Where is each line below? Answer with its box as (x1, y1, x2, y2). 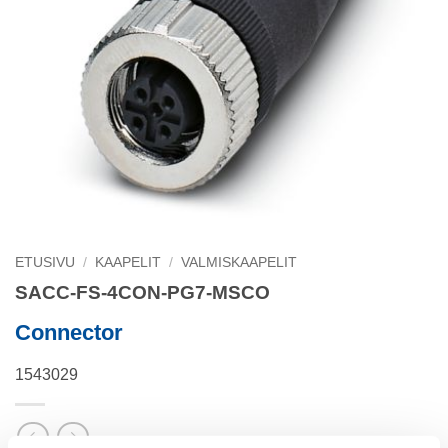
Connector (15, 319, 123, 345)
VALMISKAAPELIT (181, 255, 298, 270)
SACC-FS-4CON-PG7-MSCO (15, 281, 270, 303)
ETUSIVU (15, 255, 75, 270)
